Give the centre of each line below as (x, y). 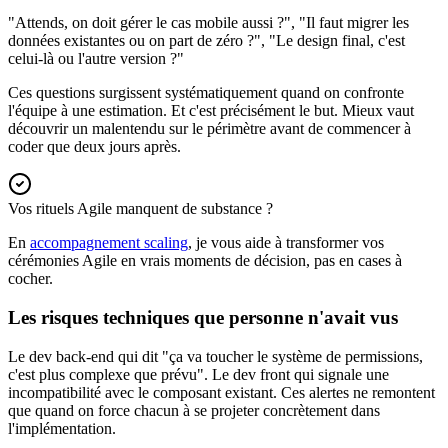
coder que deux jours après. (94, 147)
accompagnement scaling (109, 243)
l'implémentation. (62, 428)
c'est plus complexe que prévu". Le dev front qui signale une (198, 374)
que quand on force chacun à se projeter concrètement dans (194, 410)
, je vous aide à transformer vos (286, 243)
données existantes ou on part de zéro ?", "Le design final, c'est (206, 41)
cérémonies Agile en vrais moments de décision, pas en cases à (205, 261)
